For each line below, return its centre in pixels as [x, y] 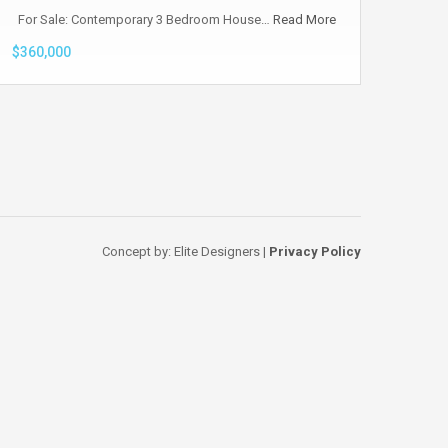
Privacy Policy [315, 251]
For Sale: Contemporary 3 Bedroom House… [142, 20]
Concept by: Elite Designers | [185, 251]
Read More [304, 20]
